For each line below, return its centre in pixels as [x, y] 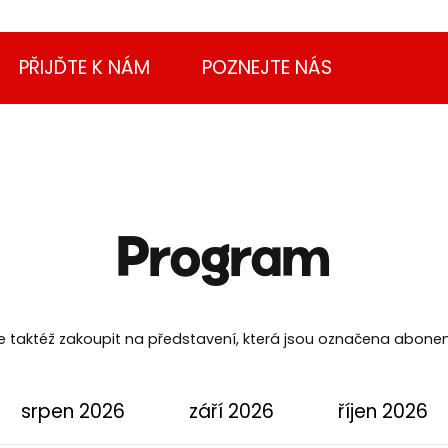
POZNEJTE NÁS [267, 67]
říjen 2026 [382, 411]
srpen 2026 [72, 411]
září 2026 [231, 411]
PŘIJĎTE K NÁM [84, 67]
